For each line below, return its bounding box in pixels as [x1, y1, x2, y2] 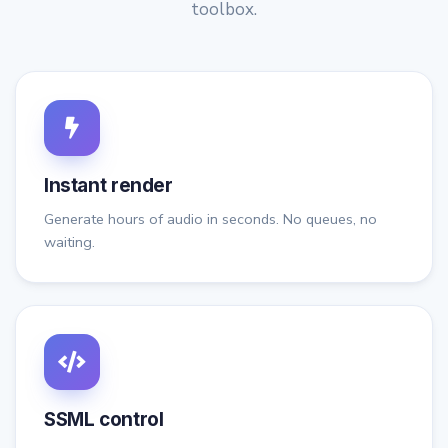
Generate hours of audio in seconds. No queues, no [44, 209, 377, 230]
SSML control [44, 408, 164, 432]
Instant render [44, 174, 173, 198]
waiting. [44, 232, 95, 253]
